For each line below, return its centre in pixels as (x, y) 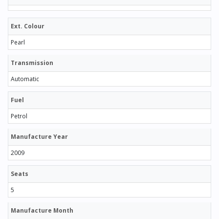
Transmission (32, 63)
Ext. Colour (28, 26)
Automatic (25, 79)
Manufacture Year (39, 136)
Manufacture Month (42, 210)
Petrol (19, 116)
